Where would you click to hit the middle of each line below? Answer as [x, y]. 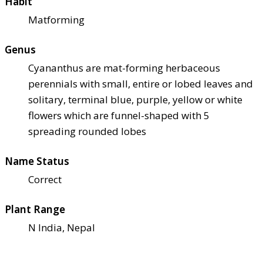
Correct [45, 179]
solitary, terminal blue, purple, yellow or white [135, 99]
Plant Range [35, 209]
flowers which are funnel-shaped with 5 [119, 115]
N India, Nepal [62, 227]
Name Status [37, 161]
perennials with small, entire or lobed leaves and [141, 83]
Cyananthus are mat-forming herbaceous [124, 68]
